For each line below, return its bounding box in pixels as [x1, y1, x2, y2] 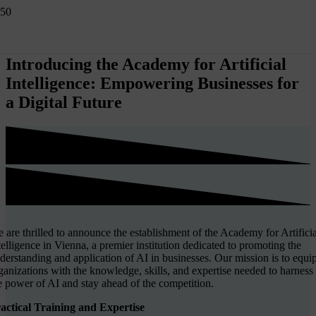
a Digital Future [6, 92, 122, 111]
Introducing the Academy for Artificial [6, 54, 286, 73]
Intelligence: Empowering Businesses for [6, 73, 299, 92]
